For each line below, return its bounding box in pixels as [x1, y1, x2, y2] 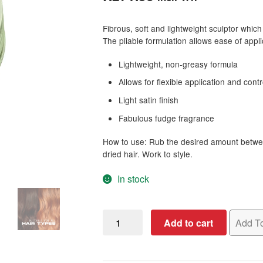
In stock [117, 172, 149, 186]
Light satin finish [119, 93, 179, 106]
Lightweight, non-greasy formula [119, 58, 238, 70]
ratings [103, 29, 128, 39]
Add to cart [164, 215, 214, 230]
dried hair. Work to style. [103, 147, 193, 160]
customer [103, 15, 137, 25]
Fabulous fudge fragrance [119, 112, 215, 124]
